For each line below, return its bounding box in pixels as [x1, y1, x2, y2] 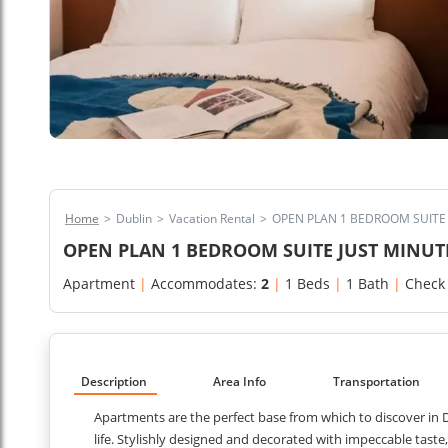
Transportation [332, 373, 420, 390]
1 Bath [346, 274, 389, 293]
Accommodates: [151, 274, 261, 293]
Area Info [213, 373, 267, 390]
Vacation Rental [169, 210, 255, 227]
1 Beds [285, 274, 330, 293]
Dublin [116, 210, 152, 227]
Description [81, 373, 147, 390]
